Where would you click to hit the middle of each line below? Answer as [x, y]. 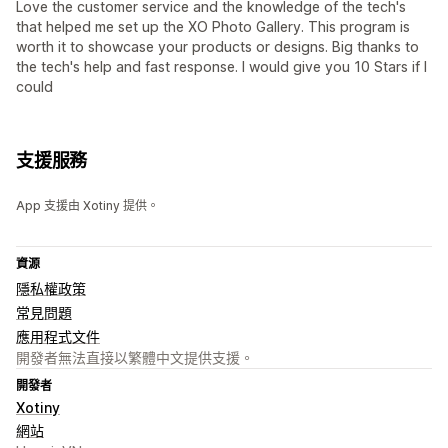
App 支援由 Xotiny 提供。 [87, 205]
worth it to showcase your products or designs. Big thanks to [217, 46]
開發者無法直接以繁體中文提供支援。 [135, 357]
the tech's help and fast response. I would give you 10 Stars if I [221, 66]
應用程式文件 [58, 336]
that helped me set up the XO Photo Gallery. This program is [213, 26]
